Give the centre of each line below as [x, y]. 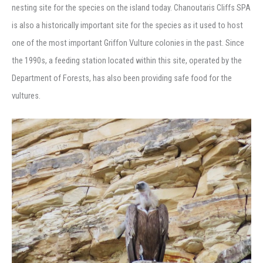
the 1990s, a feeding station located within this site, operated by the [127, 61]
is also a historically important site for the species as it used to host [127, 26]
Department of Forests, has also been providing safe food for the [122, 78]
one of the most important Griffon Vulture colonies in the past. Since [128, 43]
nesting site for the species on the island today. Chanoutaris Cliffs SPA [131, 8]
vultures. [26, 96]
